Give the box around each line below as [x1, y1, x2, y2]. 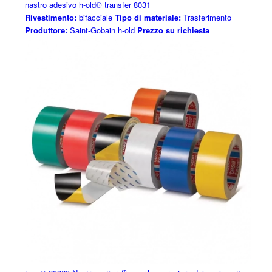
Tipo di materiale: [114, 12, 181, 24]
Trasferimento [180, 12, 231, 24]
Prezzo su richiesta [137, 24, 209, 36]
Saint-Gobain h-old [67, 24, 135, 36]
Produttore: [24, 24, 67, 36]
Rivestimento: [24, 12, 76, 24]
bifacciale [76, 12, 112, 24]
